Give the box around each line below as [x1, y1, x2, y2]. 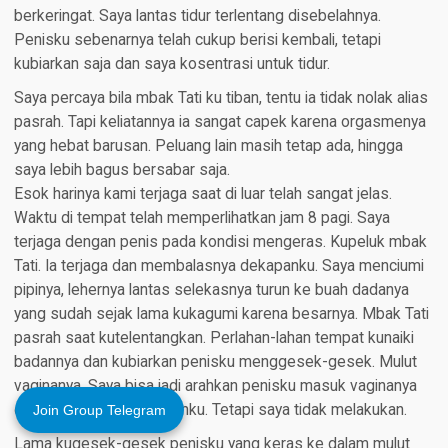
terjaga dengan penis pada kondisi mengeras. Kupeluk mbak [13, 232, 427, 251]
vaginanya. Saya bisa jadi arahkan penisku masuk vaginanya [13, 376, 417, 395]
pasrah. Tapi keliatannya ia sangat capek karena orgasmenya [13, 112, 426, 131]
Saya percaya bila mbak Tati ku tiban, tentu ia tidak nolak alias [13, 88, 428, 107]
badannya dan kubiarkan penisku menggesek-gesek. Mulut [13, 352, 417, 371]
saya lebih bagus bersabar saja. [13, 160, 230, 179]
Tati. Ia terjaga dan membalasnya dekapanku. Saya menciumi [13, 256, 424, 275]
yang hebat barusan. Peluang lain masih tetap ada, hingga [13, 136, 403, 155]
